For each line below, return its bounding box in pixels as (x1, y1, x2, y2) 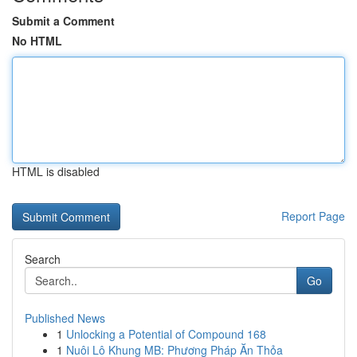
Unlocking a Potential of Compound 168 (66, 326, 266, 342)
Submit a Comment (12, 13, 115, 29)
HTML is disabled (12, 163, 100, 179)
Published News (25, 310, 105, 326)
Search (25, 251, 61, 267)
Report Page (281, 208, 345, 224)
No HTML (12, 33, 62, 49)
